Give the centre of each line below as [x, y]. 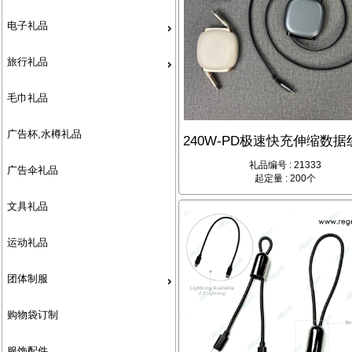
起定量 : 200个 [285, 179]
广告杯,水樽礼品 [44, 134]
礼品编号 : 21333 [285, 165]
